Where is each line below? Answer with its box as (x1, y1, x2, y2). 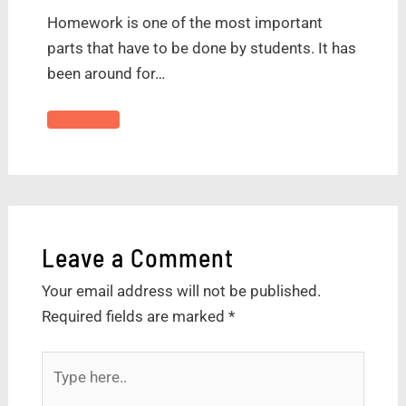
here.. (40, 380, 78, 399)
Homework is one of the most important (46, 14, 323, 33)
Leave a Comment (41, 241, 235, 273)
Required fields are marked (41, 306, 228, 325)
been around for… (46, 64, 165, 83)
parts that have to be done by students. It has (46, 39, 356, 58)
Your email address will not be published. (41, 281, 321, 300)
